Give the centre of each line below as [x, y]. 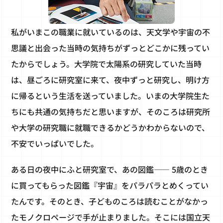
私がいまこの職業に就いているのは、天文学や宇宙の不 [111, 32]
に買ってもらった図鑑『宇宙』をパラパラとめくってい [110, 185]
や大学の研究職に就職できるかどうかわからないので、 [111, 128]
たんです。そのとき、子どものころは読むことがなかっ [110, 201]
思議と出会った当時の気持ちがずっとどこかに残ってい [111, 48]
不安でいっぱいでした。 [55, 144]
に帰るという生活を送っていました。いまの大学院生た [111, 96]
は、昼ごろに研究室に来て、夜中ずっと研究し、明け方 [111, 80]
